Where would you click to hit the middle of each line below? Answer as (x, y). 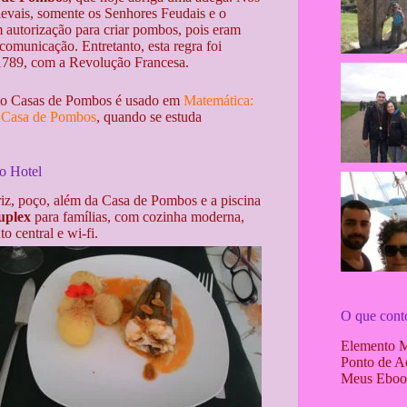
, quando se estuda (149, 116)
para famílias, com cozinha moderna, (138, 217)
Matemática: (218, 100)
